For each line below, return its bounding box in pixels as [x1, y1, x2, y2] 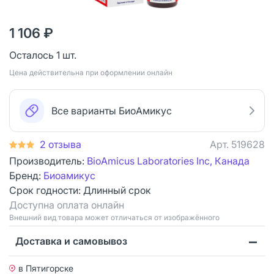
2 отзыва [40, 138, 81, 150]
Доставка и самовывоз [15, 234, 127, 247]
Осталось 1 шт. [9, 48, 76, 61]
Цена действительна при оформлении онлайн [9, 67, 172, 77]
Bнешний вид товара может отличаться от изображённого [9, 212, 220, 222]
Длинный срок [83, 183, 151, 196]
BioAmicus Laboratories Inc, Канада [87, 154, 250, 167]
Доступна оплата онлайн [9, 198, 124, 211]
